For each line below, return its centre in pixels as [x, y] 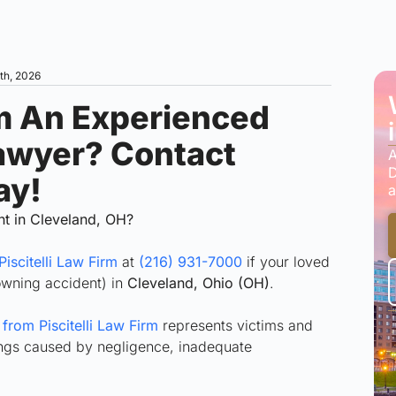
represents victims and [236, 325]
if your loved [286, 262]
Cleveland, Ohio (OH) [198, 283]
